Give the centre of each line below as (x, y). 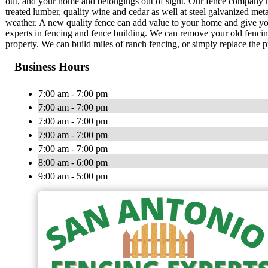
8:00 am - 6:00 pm (73, 163)
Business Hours (52, 67)
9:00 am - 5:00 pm (73, 176)
